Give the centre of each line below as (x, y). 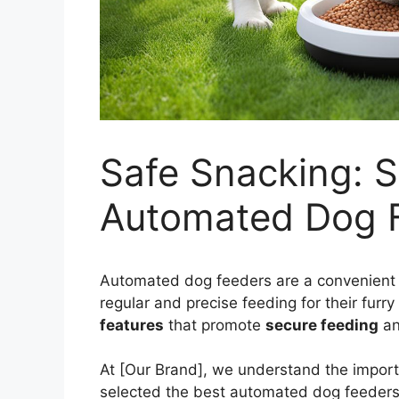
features (132, 325)
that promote (215, 325)
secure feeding (322, 325)
